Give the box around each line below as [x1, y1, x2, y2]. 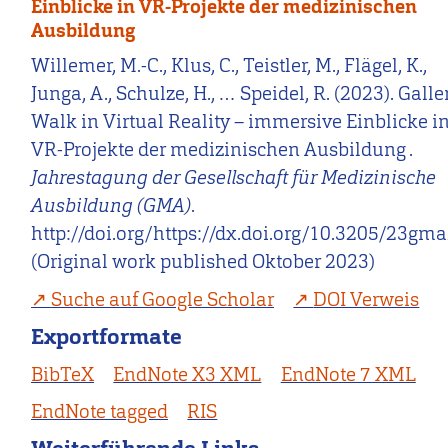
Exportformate [31, 321, 183, 351]
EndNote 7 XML [280, 361, 416, 387]
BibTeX [31, 361, 95, 387]
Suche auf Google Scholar [51, 286, 275, 312]
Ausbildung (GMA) [31, 193, 192, 219]
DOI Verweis [313, 286, 420, 312]
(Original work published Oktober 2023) [31, 249, 376, 275]
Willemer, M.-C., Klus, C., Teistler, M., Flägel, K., [31, 53, 428, 79]
